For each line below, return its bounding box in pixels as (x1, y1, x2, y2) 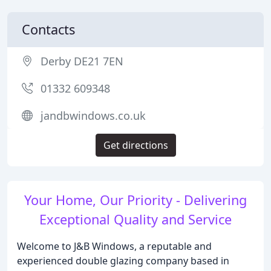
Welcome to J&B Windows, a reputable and (17, 240, 212, 253)
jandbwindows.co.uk (41, 108, 146, 123)
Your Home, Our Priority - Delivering (24, 191, 247, 209)
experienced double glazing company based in (17, 254, 229, 267)
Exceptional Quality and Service (39, 211, 232, 228)
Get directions (103, 139, 168, 152)
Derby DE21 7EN (41, 54, 123, 68)
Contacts (22, 21, 75, 38)
